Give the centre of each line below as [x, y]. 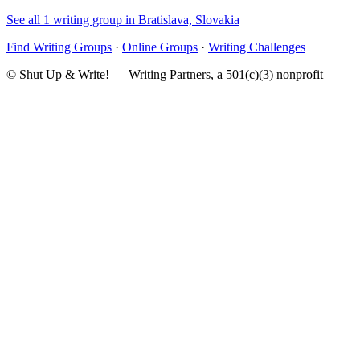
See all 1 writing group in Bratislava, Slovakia [123, 19]
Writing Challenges [257, 47]
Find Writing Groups [59, 47]
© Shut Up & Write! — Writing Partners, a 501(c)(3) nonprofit [165, 74]
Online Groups [160, 47]
